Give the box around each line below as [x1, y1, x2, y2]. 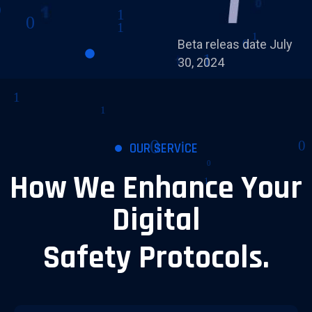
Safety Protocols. [42, 237, 270, 279]
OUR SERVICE [129, 140, 198, 157]
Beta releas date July [177, 37, 292, 52]
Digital [111, 200, 201, 241]
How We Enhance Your [10, 168, 302, 209]
